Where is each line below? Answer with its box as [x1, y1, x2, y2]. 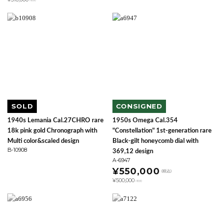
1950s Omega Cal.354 [112, 117, 178, 124]
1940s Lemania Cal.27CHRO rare [7, 117, 104, 124]
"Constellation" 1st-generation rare [112, 127, 212, 134]
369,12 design [112, 148, 153, 155]
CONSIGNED [115, 102, 163, 110]
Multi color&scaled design [7, 137, 79, 144]
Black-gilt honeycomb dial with [112, 137, 198, 144]
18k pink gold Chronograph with [7, 127, 97, 134]
